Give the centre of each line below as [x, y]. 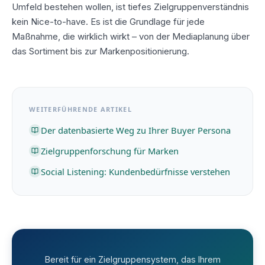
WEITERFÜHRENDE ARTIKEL [81, 109]
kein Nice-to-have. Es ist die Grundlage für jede [108, 21]
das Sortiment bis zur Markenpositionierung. [101, 51]
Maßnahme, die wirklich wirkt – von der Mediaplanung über [131, 36]
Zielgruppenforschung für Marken [110, 151]
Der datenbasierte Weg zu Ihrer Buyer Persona [136, 130]
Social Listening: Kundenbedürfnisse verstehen [135, 171]
